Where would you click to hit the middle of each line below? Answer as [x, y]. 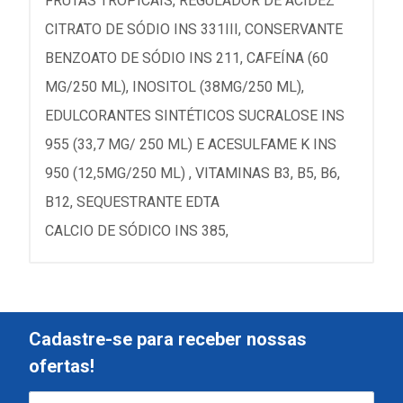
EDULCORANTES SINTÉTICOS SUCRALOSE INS [195, 116]
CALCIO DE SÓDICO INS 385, [137, 231]
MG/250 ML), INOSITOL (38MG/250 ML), [175, 87]
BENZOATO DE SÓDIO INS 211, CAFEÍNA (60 [187, 58]
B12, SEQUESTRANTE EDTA [132, 202]
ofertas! [62, 366]
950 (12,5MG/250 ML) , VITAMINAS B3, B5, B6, [193, 173]
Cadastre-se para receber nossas [168, 339]
